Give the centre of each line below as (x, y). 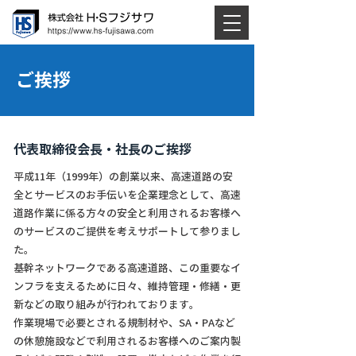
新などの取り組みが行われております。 (106, 305)
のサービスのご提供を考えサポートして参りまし (127, 232)
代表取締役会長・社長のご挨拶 (103, 149)
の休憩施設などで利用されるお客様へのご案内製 (127, 341)
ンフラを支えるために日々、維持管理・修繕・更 (127, 286)
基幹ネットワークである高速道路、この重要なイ (127, 268)
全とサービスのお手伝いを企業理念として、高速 (127, 195)
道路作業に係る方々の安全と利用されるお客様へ (127, 213)
